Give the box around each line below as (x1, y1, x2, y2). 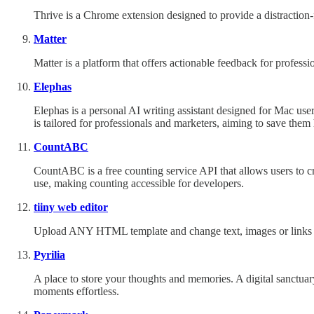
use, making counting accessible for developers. (34, 177, 244, 189)
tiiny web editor (34, 200, 108, 213)
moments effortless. (34, 285, 119, 297)
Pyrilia (34, 248, 65, 261)
